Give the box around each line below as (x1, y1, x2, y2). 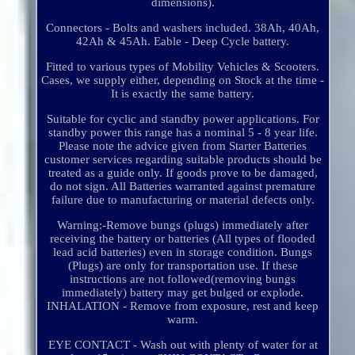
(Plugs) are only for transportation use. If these (67, 259, 298, 273)
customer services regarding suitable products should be (44, 153, 322, 166)
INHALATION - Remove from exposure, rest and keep (47, 300, 319, 313)
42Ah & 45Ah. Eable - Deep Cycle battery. (76, 35, 290, 48)
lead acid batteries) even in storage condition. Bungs (53, 246, 313, 259)
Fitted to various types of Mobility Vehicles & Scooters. (46, 60, 320, 74)
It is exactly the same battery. (111, 87, 255, 101)
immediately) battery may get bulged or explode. (62, 286, 304, 300)
